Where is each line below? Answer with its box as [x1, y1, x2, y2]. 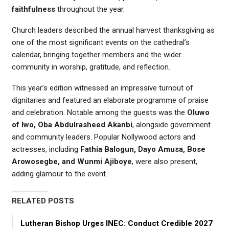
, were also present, [132, 157, 197, 167]
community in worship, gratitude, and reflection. [12, 62, 170, 72]
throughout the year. [55, 5, 125, 14]
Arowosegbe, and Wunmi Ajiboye [12, 157, 132, 167]
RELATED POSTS [12, 196, 74, 206]
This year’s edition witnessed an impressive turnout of [12, 83, 193, 93]
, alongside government [132, 120, 211, 130]
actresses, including [12, 145, 80, 154]
